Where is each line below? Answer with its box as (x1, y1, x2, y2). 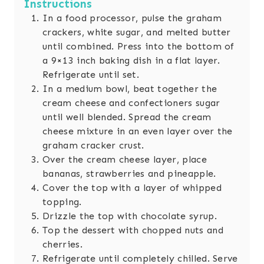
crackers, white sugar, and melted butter (42, 27, 231, 38)
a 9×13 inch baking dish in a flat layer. (42, 55, 220, 67)
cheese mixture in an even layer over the (42, 126, 233, 137)
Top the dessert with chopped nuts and (42, 225, 223, 236)
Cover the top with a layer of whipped (42, 182, 222, 194)
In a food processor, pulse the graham (42, 12, 222, 24)
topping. (42, 196, 82, 208)
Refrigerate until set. (42, 69, 140, 81)
